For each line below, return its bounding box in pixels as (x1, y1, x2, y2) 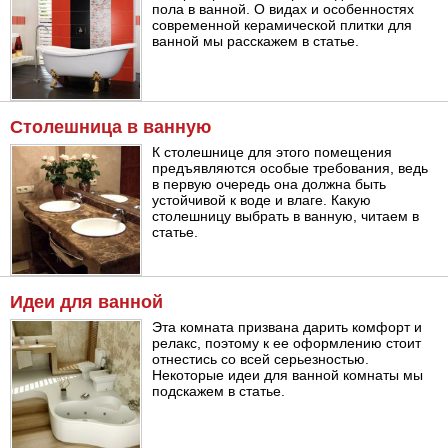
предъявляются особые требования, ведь (152, 159, 429, 176)
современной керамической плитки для (152, 16, 413, 33)
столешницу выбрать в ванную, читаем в (152, 207, 420, 224)
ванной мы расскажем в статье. (152, 32, 360, 49)
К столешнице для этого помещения (152, 143, 393, 160)
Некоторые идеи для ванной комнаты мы (152, 367, 424, 384)
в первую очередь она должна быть (152, 175, 387, 192)
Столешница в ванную (10, 116, 211, 137)
